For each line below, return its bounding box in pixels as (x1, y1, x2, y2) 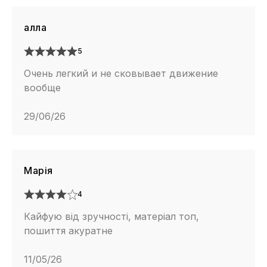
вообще (24, 81, 61, 94)
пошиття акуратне (24, 224, 113, 237)
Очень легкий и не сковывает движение (24, 67, 218, 79)
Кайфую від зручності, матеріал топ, (24, 210, 199, 222)
